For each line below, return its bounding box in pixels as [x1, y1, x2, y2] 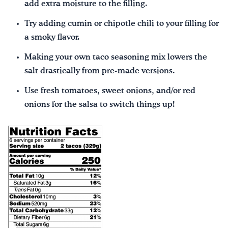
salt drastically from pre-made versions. [24, 67, 175, 75]
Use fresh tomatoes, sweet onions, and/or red [24, 87, 195, 95]
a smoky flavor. [24, 34, 80, 42]
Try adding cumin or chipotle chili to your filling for [24, 20, 219, 28]
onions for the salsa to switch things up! [24, 101, 175, 109]
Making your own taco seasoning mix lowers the [24, 53, 207, 62]
